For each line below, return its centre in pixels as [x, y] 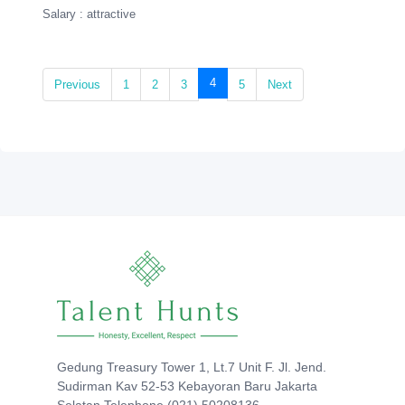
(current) [237, 82]
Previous [77, 85]
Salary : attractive [89, 14]
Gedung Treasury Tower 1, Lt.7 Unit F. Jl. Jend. [192, 367]
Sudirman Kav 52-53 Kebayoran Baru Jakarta [187, 386]
